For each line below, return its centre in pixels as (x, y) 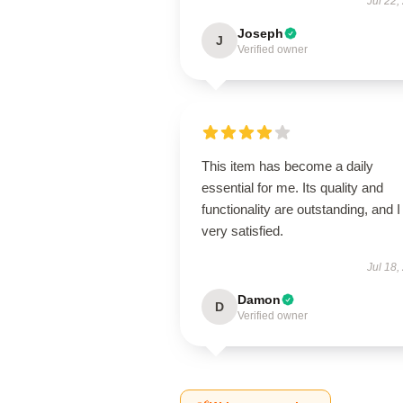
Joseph (260, 33)
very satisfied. (242, 231)
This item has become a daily (287, 166)
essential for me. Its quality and (292, 188)
